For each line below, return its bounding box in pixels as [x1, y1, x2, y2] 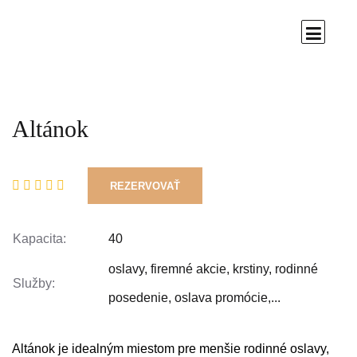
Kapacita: [13, 232, 66, 245]
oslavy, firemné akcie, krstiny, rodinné [108, 262, 318, 276]
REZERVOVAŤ [110, 180, 180, 192]
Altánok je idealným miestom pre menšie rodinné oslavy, [12, 342, 329, 355]
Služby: [13, 277, 55, 290]
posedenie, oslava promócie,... [108, 291, 280, 304]
